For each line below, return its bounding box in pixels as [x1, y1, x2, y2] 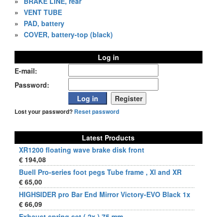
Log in [98, 52, 119, 62]
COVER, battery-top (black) [24, 30, 113, 39]
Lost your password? [15, 108, 74, 116]
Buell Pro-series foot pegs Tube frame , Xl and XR [19, 167, 182, 177]
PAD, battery [24, 18, 64, 28]
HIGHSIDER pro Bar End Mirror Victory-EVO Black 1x [19, 189, 190, 199]
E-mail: [15, 66, 37, 76]
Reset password [74, 108, 119, 116]
